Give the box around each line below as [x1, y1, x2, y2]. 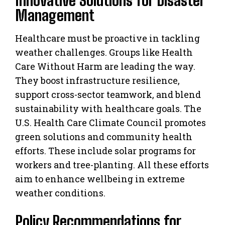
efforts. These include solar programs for [15, 144, 196, 157]
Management [15, 6, 94, 24]
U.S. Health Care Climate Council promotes [15, 116, 206, 129]
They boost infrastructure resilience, [15, 74, 180, 86]
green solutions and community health [15, 130, 192, 143]
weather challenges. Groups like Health [15, 46, 193, 58]
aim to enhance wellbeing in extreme [15, 172, 185, 185]
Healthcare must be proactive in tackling [15, 32, 200, 44]
